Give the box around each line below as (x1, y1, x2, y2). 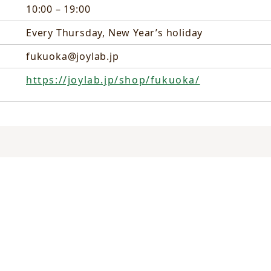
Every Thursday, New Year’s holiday (26, 26, 203, 40)
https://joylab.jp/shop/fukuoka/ (26, 73, 200, 87)
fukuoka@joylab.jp (26, 50, 119, 64)
